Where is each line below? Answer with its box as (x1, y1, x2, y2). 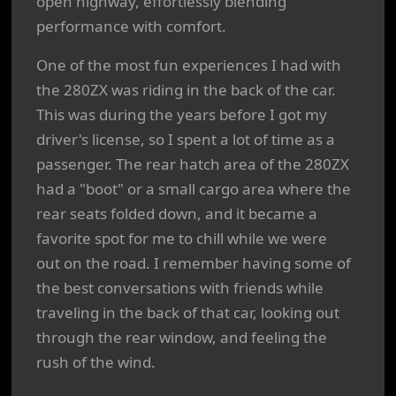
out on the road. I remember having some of (36, 253, 351, 273)
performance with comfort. (36, 16, 226, 36)
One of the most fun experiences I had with (36, 55, 341, 75)
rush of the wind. (36, 352, 156, 372)
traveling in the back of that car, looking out (36, 302, 339, 323)
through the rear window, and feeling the (36, 327, 327, 347)
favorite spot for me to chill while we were (36, 228, 327, 248)
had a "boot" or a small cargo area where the (36, 179, 351, 199)
